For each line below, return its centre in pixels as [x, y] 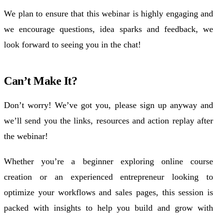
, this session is [184, 192]
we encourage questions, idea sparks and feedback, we [108, 29]
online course [187, 161]
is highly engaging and [171, 13]
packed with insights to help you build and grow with [108, 208]
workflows [77, 192]
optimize [19, 192]
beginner [98, 161]
